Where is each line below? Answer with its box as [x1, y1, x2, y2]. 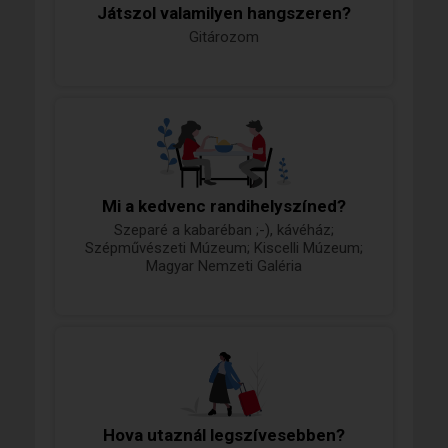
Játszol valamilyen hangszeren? [97, 3, 351, 24]
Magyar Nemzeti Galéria [146, 257, 302, 276]
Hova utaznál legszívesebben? [103, 425, 345, 446]
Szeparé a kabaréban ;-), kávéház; [114, 221, 334, 240]
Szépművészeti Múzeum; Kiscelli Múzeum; [85, 239, 363, 258]
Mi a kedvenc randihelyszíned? [102, 196, 346, 217]
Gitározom [189, 28, 259, 47]
